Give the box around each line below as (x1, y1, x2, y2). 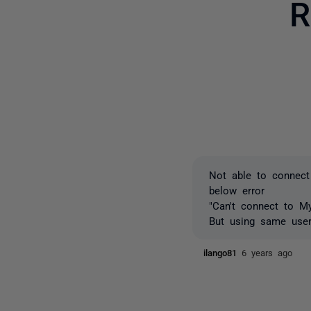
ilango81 (203, 248, 242, 257)
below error (209, 185, 265, 195)
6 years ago (242, 248, 293, 257)
